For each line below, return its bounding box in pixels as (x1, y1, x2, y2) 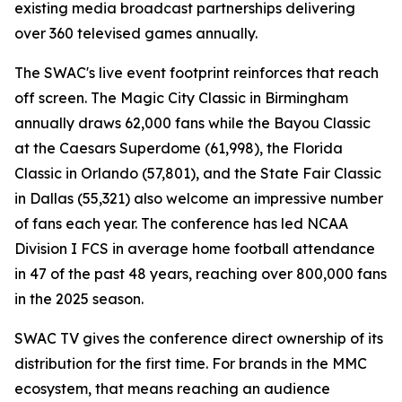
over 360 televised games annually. (14, 24, 258, 42)
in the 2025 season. (14, 290, 144, 308)
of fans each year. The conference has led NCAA (14, 214, 348, 232)
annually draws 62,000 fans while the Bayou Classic (14, 114, 371, 132)
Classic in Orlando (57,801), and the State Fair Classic (14, 164, 381, 182)
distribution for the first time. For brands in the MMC (14, 354, 367, 372)
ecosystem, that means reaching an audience (14, 380, 330, 398)
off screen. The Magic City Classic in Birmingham (14, 89, 348, 107)
